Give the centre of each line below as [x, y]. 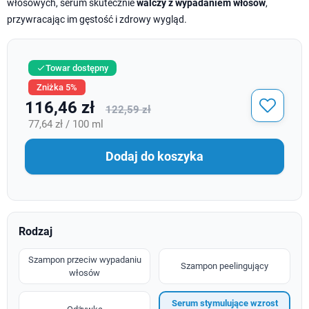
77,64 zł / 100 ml [66, 124]
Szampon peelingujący [225, 266]
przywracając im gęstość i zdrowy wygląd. [97, 19]
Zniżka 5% [57, 87]
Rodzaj [36, 231]
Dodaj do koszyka [154, 157]
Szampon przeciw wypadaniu [84, 259]
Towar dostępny [77, 68]
